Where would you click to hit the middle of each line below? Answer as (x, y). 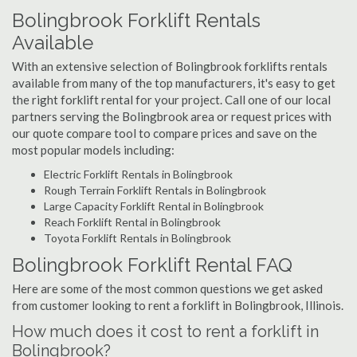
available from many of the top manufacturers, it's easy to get (174, 83)
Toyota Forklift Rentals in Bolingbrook (137, 238)
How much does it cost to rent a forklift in (165, 331)
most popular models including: (93, 150)
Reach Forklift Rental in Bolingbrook (132, 222)
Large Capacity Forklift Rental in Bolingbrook (154, 206)
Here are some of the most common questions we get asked (167, 288)
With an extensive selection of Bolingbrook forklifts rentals (170, 66)
